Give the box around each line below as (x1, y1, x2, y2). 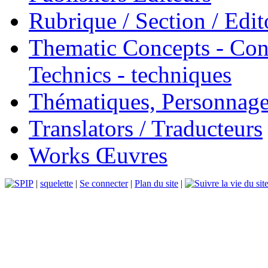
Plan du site (135, 178, 178, 188)
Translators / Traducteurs (29, 115, 263, 141)
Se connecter (80, 178, 128, 188)
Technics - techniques (29, 61, 232, 87)
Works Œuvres (29, 142, 167, 168)
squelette (40, 178, 73, 188)
